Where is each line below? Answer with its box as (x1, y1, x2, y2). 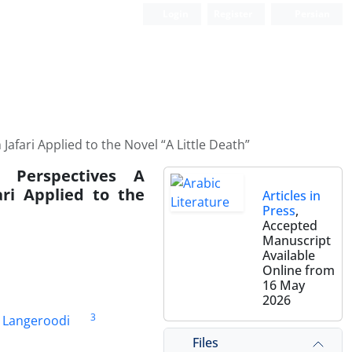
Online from (262, 262, 335, 279)
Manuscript (262, 232, 331, 249)
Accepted (262, 217, 317, 234)
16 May (262, 277, 305, 294)
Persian (292, 7, 330, 20)
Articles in (262, 187, 321, 204)
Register (214, 7, 253, 20)
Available (262, 247, 315, 264)
